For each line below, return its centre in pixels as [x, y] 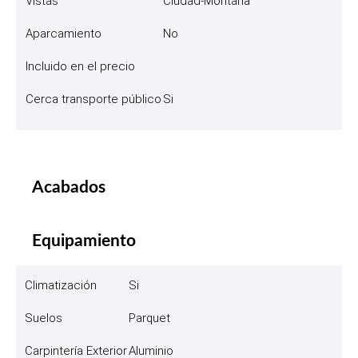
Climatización [61, 285]
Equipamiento [84, 241]
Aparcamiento [64, 33]
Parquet [149, 318]
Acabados [69, 187]
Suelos [44, 318]
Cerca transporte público [93, 99]
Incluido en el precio [80, 66]
